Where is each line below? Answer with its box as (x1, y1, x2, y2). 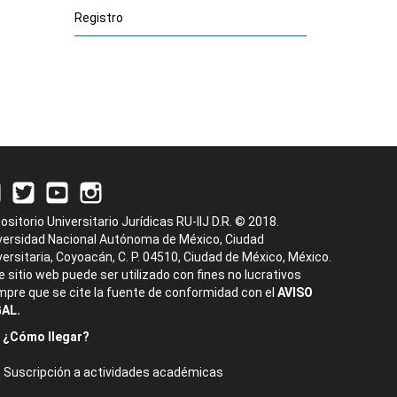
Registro (74, 11, 123, 25)
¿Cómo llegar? (3, 330, 90, 344)
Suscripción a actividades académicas (4, 365, 223, 379)
